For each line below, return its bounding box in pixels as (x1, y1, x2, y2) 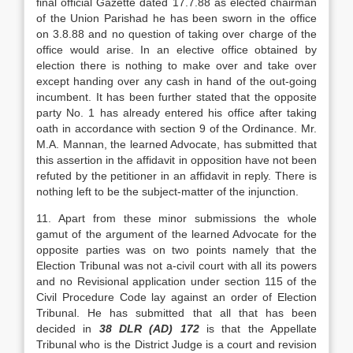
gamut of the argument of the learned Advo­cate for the (36, 228, 317, 240)
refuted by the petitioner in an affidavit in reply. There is (36, 169, 317, 182)
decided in (36, 322, 99, 335)
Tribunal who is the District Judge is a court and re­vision (36, 338, 317, 351)
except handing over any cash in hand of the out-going (36, 75, 317, 87)
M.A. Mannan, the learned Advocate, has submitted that (36, 138, 317, 150)
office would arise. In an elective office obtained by (36, 43, 317, 56)
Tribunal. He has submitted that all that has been (36, 307, 317, 319)
